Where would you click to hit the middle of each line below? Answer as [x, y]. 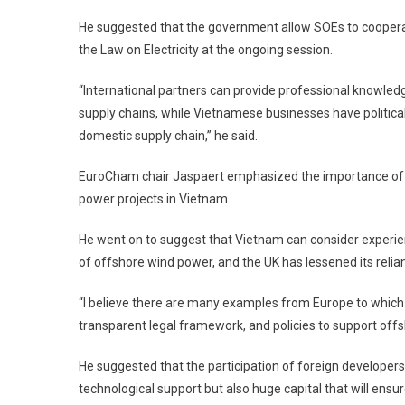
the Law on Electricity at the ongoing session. [206, 49]
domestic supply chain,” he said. [168, 135]
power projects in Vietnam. [155, 198]
